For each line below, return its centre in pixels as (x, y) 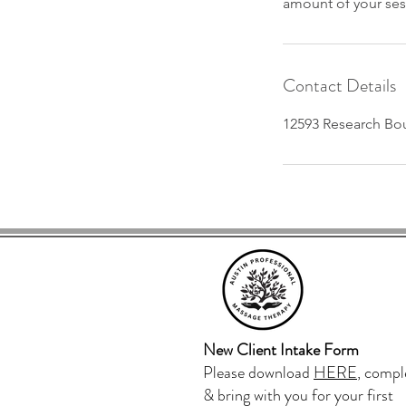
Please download (258, 372)
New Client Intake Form (281, 350)
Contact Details (339, 86)
